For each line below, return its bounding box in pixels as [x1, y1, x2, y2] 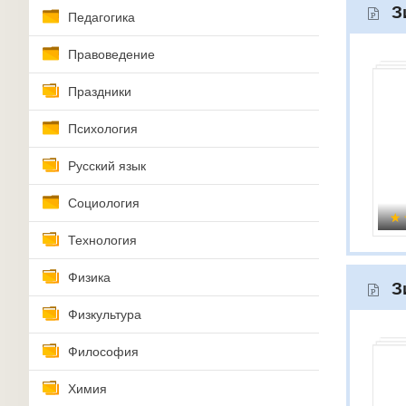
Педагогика [68, 10, 135, 24]
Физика [68, 270, 111, 285]
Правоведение [68, 47, 155, 62]
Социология [68, 196, 140, 210]
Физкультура [68, 307, 141, 322]
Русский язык [68, 159, 146, 173]
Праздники [68, 84, 131, 99]
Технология [68, 233, 137, 247]
